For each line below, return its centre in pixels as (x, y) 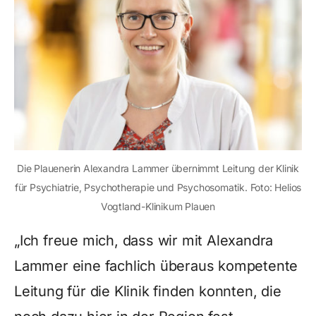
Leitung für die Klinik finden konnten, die (148, 291)
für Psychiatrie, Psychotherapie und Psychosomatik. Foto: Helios (158, 187)
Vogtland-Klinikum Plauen (158, 206)
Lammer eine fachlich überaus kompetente (156, 266)
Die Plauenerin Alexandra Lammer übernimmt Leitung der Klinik (158, 168)
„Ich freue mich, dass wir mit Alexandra (144, 241)
